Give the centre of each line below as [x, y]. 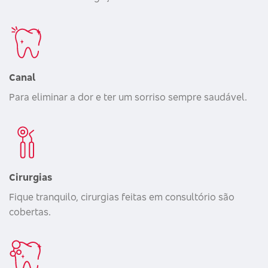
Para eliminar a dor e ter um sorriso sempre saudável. [128, 97]
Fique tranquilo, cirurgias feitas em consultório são [122, 197]
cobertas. [30, 211]
